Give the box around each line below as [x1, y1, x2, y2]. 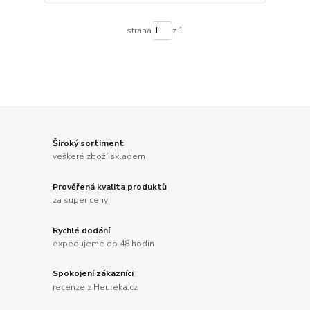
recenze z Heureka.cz [53, 282, 138, 293]
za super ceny [53, 194, 109, 206]
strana [126, 25, 152, 37]
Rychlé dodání [53, 224, 111, 236]
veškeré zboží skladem [53, 151, 146, 163]
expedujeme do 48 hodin [53, 238, 155, 250]
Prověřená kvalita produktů [53, 181, 167, 192]
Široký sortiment [53, 137, 125, 149]
